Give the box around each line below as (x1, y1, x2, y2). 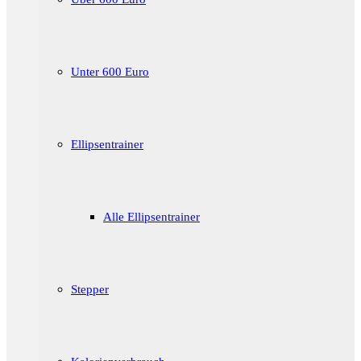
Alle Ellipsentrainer (103, 210, 200, 223)
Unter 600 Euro (71, 65, 149, 78)
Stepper (71, 283, 109, 296)
